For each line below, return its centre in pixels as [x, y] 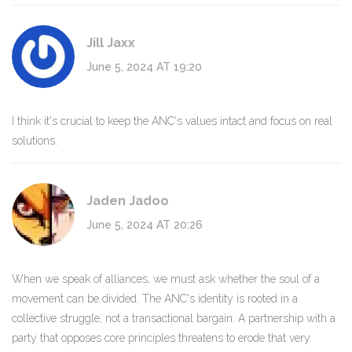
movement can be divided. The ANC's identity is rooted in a [155, 299]
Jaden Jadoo [128, 201]
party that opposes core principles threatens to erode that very [161, 338]
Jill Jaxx [111, 43]
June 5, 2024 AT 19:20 [144, 67]
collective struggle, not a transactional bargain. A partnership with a [174, 319]
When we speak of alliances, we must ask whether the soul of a [166, 279]
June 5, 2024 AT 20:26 [145, 225]
